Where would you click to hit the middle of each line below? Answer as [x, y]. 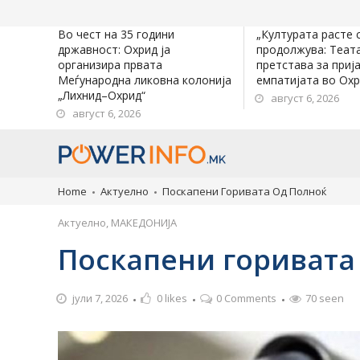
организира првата [110, 65]
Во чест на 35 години [116, 34]
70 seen [325, 298]
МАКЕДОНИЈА [144, 223]
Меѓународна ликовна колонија [145, 80]
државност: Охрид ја [114, 49]
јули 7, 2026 [100, 298]
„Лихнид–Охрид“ [102, 95]
